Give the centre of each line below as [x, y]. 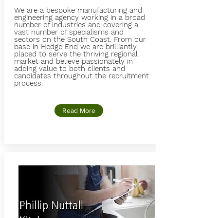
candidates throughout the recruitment [81, 76]
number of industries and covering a [76, 25]
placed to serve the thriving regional [76, 54]
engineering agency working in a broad [79, 18]
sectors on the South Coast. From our [80, 39]
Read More [79, 110]
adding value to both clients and [69, 69]
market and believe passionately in [73, 61]
